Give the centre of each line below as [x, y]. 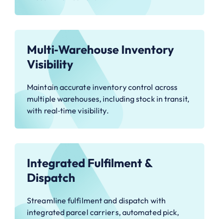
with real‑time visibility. [68, 110]
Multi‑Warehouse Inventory [100, 49]
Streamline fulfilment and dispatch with [96, 200]
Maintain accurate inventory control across [102, 87]
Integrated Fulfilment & [90, 163]
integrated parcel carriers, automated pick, [103, 212]
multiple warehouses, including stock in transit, [108, 99]
